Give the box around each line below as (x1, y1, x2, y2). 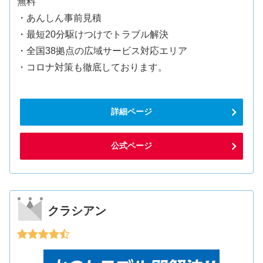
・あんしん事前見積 (17, 13, 102, 23)
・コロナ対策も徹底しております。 (17, 62, 168, 73)
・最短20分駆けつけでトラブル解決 (17, 29, 169, 40)
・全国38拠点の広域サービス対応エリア (17, 46, 188, 56)
